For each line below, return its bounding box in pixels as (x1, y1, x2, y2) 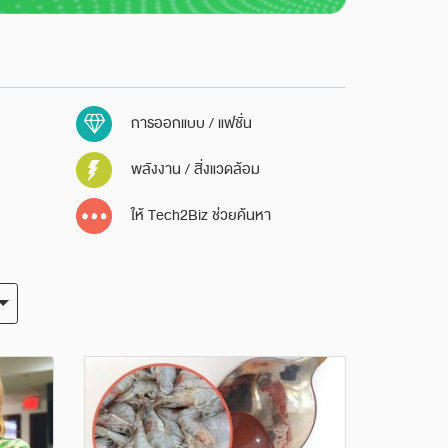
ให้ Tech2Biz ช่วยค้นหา (127, 202, 271, 228)
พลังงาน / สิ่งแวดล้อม (127, 156, 260, 182)
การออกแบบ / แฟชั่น (127, 110, 252, 136)
